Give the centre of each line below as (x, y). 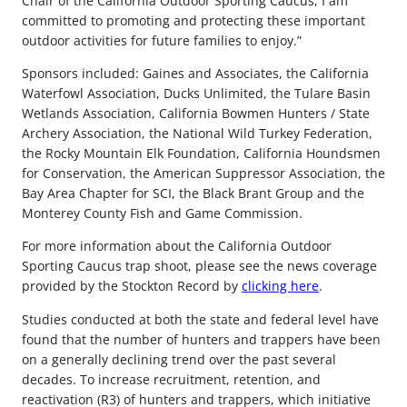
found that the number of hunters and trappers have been (201, 339)
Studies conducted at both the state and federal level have (200, 319)
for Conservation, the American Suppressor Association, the (203, 174)
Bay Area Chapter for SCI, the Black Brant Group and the (193, 194)
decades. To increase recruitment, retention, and (171, 379)
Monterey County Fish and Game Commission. (162, 213)
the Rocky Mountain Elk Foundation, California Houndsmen (201, 154)
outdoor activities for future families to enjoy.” (162, 40)
